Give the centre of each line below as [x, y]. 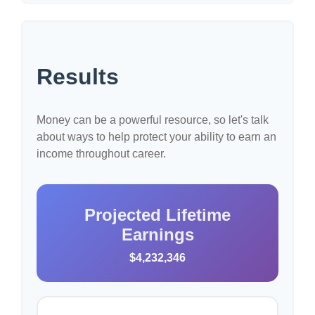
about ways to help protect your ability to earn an [156, 137]
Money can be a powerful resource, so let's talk [153, 120]
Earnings [157, 234]
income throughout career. [101, 154]
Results [78, 77]
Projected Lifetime [157, 215]
